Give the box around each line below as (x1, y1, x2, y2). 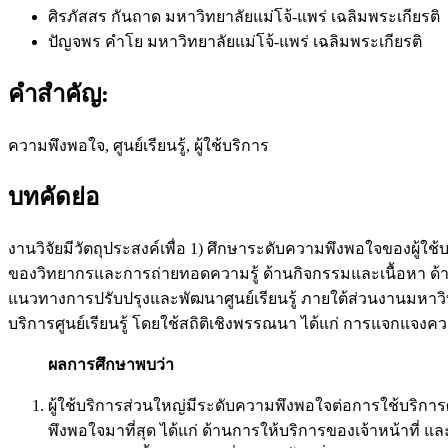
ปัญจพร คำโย (48, 32, 147, 50)
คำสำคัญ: (8, 80, 109, 107)
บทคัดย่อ (8, 184, 99, 211)
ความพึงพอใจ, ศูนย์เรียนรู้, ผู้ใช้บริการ (8, 136, 269, 154)
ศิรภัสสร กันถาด (48, 7, 165, 25)
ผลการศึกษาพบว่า (48, 356, 174, 374)
